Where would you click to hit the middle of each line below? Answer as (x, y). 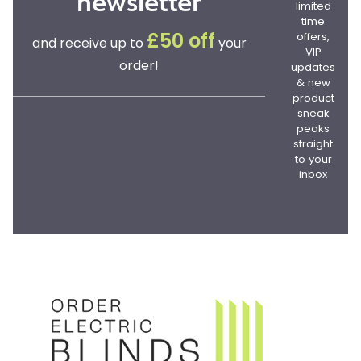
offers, (313, 37)
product (313, 98)
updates (313, 68)
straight (313, 144)
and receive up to (89, 44)
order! (139, 66)
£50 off (180, 42)
